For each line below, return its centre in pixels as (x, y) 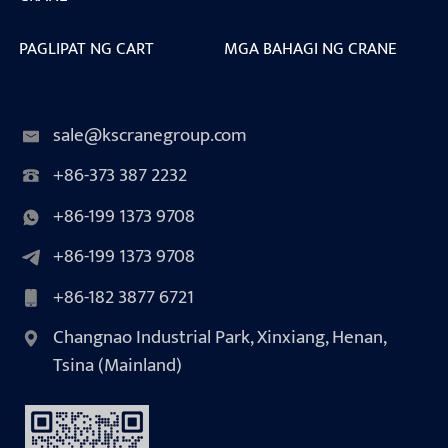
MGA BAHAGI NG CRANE (310, 48)
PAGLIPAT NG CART (86, 48)
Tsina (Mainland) (117, 366)
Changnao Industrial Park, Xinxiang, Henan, (219, 338)
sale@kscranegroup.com (149, 136)
